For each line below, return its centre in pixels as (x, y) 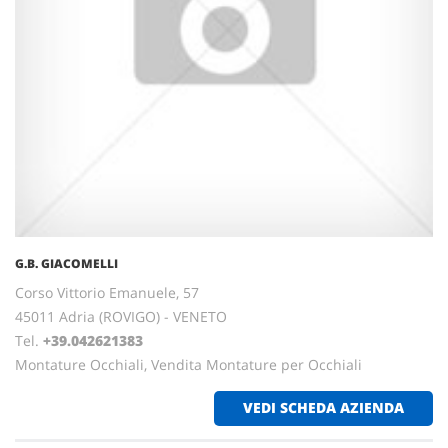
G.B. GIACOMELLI (66, 263)
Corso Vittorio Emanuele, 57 (107, 292)
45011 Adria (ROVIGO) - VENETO (121, 316)
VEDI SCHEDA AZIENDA (323, 407)
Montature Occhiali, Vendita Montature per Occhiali (188, 364)
